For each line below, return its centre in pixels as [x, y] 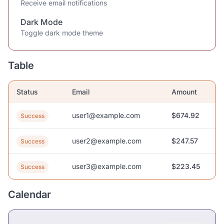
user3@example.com [107, 166]
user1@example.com [106, 115]
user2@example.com [107, 141]
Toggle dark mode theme [62, 33]
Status [27, 92]
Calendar [29, 194]
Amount [184, 92]
